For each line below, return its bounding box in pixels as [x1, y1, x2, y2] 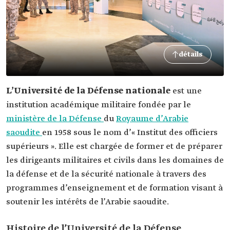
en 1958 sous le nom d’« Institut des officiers [42, 127, 218, 138]
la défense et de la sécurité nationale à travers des [6, 169, 206, 180]
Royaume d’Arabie [116, 113, 188, 124]
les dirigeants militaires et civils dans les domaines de [6, 155, 224, 166]
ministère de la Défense [6, 113, 104, 124]
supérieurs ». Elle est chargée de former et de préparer [6, 141, 222, 152]
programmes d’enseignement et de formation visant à [6, 183, 223, 194]
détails [179, 50, 203, 59]
